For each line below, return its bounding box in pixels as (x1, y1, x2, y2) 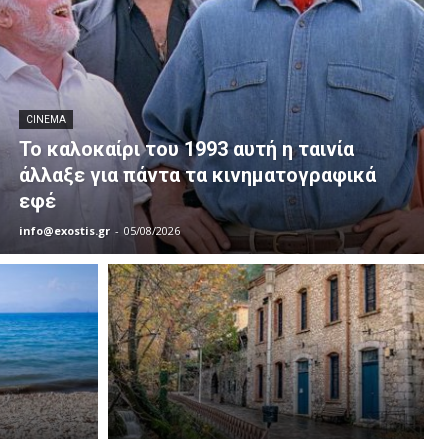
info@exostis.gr (18, 223, 110, 239)
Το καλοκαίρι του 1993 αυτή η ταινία (18, 137, 354, 162)
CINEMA (25, 114, 66, 126)
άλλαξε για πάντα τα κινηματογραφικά (18, 163, 376, 188)
